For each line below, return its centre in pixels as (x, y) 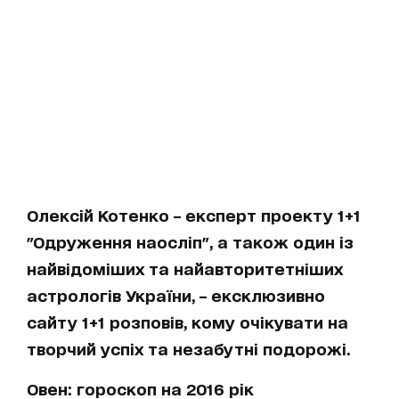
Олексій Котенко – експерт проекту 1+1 (194, 214)
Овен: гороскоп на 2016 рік (140, 388)
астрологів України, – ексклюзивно (176, 294)
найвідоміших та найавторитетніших (185, 268)
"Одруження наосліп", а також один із (190, 241)
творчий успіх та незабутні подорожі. (188, 348)
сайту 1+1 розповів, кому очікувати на (187, 321)
